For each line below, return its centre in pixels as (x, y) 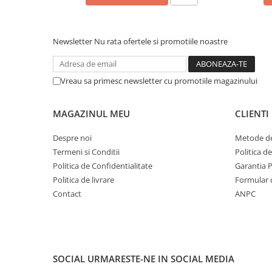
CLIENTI (252, 114)
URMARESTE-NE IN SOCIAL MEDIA (161, 259)
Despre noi (72, 138)
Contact (67, 194)
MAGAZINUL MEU (91, 114)
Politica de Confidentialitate (103, 166)
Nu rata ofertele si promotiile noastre (161, 41)
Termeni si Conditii (86, 152)
